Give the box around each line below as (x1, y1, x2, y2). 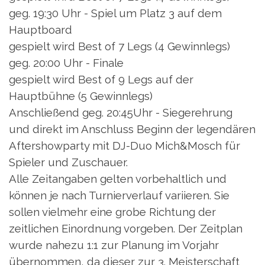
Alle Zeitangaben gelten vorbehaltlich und (9, 172, 227, 186)
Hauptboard (9, 23, 72, 37)
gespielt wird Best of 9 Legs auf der (9, 73, 193, 86)
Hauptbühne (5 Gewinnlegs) (9, 89, 153, 103)
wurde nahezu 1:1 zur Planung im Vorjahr (9, 238, 219, 252)
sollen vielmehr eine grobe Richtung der (9, 205, 216, 219)
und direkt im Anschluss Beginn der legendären (9, 122, 256, 136)
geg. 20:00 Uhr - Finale (9, 56, 124, 70)
